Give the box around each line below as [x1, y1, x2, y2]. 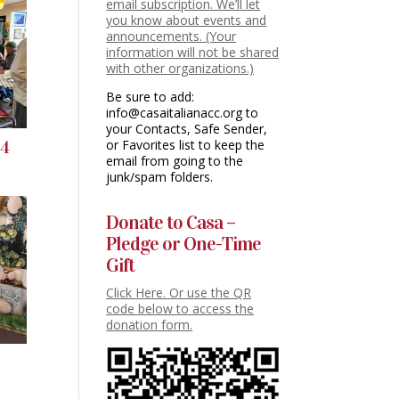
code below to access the [106, 300, 255, 317]
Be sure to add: [106, 88, 195, 105]
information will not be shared [106, 44, 280, 61]
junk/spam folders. [106, 168, 214, 185]
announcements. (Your [106, 28, 237, 45]
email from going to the [106, 152, 244, 169]
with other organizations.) [106, 60, 255, 77]
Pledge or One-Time [106, 232, 262, 256]
